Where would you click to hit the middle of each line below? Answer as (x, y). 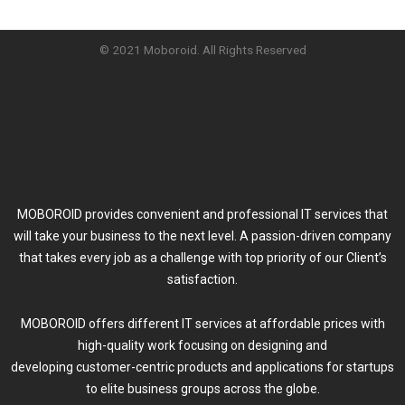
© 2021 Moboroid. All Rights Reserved (202, 50)
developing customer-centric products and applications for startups (202, 367)
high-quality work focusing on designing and (202, 345)
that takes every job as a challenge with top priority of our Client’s (202, 258)
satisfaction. (202, 280)
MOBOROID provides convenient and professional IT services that (202, 215)
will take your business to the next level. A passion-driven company (202, 236)
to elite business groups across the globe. (202, 388)
